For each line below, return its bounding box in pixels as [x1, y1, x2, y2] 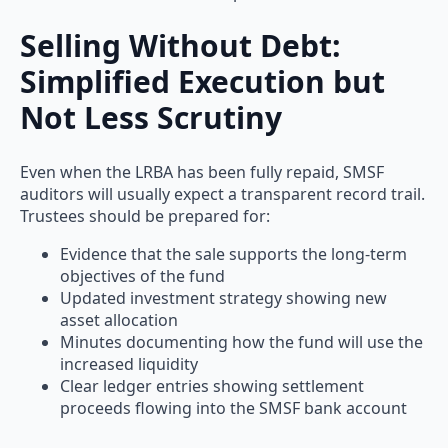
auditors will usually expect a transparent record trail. [20, 182, 425, 205]
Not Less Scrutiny [20, 97, 282, 139]
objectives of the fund [60, 264, 225, 287]
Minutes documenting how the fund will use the [60, 330, 423, 353]
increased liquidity [60, 352, 198, 375]
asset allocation [60, 308, 178, 331]
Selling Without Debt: [20, 25, 341, 67]
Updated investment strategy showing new [60, 286, 387, 309]
